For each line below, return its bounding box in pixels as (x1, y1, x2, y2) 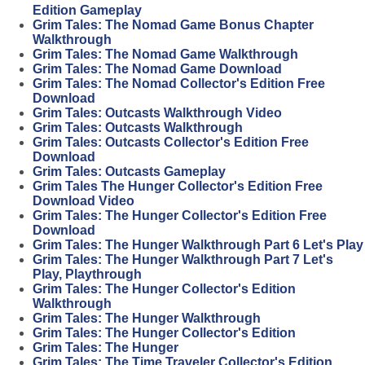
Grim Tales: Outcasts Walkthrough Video (33, 106, 282, 120)
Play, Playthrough (33, 267, 142, 281)
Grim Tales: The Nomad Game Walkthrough (33, 47, 298, 61)
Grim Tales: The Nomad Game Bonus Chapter (33, 18, 314, 32)
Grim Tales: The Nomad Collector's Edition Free (33, 77, 325, 90)
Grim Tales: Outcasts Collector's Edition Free (33, 135, 309, 149)
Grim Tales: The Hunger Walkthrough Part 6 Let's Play (33, 238, 363, 252)
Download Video (33, 194, 134, 208)
